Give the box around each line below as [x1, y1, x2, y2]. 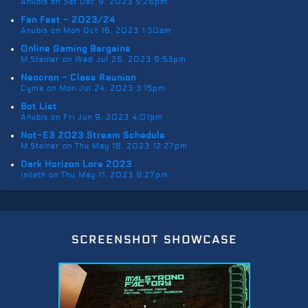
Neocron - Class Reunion [21, 71, 136, 83]
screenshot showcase [71, 228, 237, 247]
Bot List [21, 100, 57, 112]
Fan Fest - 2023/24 [21, 14, 115, 25]
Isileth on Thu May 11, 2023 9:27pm [21, 169, 168, 179]
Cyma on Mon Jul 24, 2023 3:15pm [21, 82, 166, 93]
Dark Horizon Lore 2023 [21, 158, 132, 170]
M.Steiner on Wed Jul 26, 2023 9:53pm [21, 54, 186, 64]
